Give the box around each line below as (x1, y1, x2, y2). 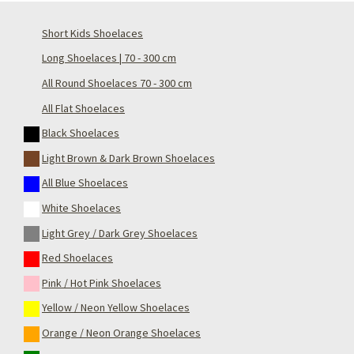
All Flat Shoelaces (42, 100, 125, 115)
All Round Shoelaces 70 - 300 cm (42, 76, 192, 91)
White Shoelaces (42, 201, 121, 216)
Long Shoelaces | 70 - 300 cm (42, 51, 176, 66)
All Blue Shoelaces (42, 175, 128, 190)
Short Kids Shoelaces (42, 25, 143, 40)
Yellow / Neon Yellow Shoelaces (42, 300, 190, 315)
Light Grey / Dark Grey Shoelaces (42, 225, 198, 240)
